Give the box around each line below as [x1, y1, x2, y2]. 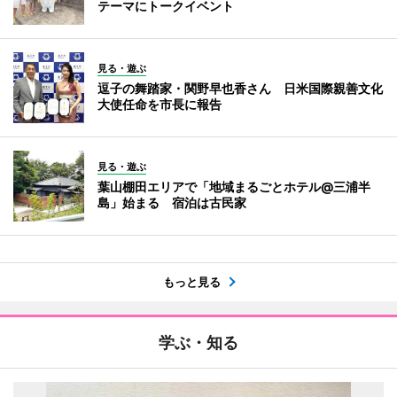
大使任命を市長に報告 [97, 97, 222, 113]
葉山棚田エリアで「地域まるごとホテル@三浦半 [97, 179, 370, 195]
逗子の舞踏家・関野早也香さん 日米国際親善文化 [97, 81, 383, 97]
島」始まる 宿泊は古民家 [97, 195, 246, 211]
